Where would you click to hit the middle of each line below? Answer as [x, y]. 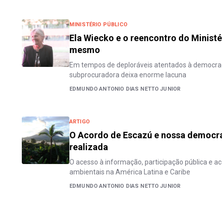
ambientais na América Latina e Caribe [130, 172]
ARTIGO [80, 122]
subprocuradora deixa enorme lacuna [128, 75]
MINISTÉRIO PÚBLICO [98, 25]
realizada [89, 147]
